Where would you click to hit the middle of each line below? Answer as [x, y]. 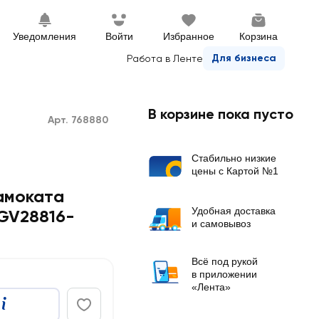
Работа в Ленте [165, 58]
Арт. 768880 [78, 120]
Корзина [258, 36]
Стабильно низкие [234, 158]
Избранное [189, 36]
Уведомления [45, 36]
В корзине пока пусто [221, 114]
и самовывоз [221, 224]
